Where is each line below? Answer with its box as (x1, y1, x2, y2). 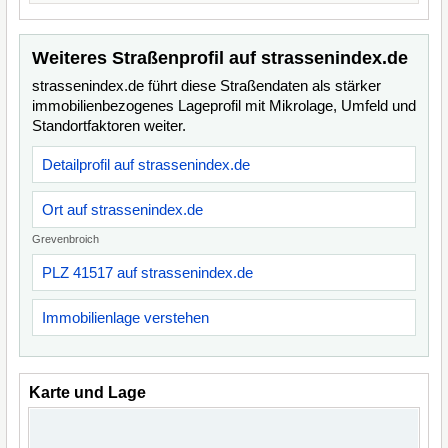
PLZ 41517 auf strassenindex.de (42, 264, 253, 281)
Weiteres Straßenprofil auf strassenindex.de (32, 48, 408, 68)
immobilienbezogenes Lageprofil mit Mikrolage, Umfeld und (32, 97, 416, 114)
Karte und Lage (29, 384, 146, 401)
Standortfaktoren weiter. (32, 117, 186, 134)
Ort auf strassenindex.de (42, 201, 203, 218)
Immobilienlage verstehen (42, 309, 209, 326)
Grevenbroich (32, 233, 99, 245)
